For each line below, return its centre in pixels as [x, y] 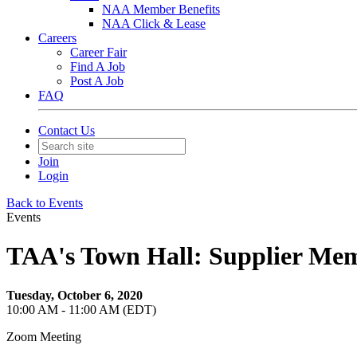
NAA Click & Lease [154, 24]
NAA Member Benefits [161, 9]
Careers [57, 38]
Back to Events [45, 203]
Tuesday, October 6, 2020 [75, 295]
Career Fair [98, 52]
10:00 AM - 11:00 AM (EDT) [81, 309]
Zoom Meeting [44, 336]
